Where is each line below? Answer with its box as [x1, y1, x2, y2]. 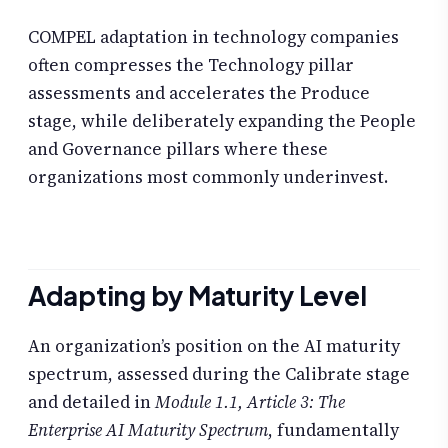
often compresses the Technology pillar [28, 53, 354, 78]
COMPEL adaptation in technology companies [28, 25, 399, 50]
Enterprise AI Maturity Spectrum [28, 417, 268, 442]
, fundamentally [268, 417, 399, 442]
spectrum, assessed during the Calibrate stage [28, 361, 410, 386]
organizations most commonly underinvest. [28, 165, 388, 190]
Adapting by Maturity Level [28, 278, 367, 312]
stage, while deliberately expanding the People [28, 109, 416, 134]
